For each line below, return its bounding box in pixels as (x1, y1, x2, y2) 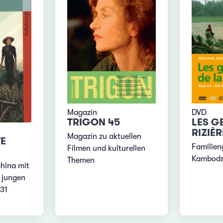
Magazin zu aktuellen (67, 131, 142, 141)
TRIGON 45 (67, 116, 120, 128)
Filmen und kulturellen (67, 143, 146, 153)
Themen (67, 155, 95, 165)
